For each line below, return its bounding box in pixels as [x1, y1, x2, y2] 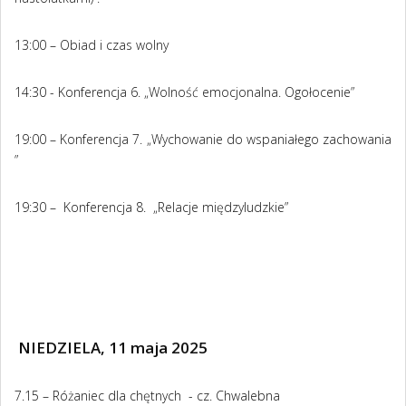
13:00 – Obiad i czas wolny [14, 36, 169, 54]
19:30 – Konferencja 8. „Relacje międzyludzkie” [14, 198, 288, 217]
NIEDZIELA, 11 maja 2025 [14, 337, 208, 359]
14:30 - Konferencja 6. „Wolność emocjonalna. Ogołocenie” [14, 83, 354, 101]
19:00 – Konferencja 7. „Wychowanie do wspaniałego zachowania [14, 130, 391, 149]
